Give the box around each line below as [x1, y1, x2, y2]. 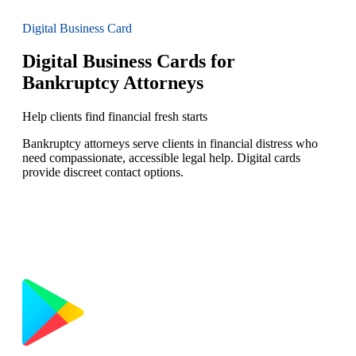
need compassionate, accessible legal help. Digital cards [22, 151, 300, 165]
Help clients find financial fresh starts [22, 110, 207, 124]
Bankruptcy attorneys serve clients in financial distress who [22, 137, 318, 151]
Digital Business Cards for [22, 51, 235, 72]
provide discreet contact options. [22, 165, 184, 180]
